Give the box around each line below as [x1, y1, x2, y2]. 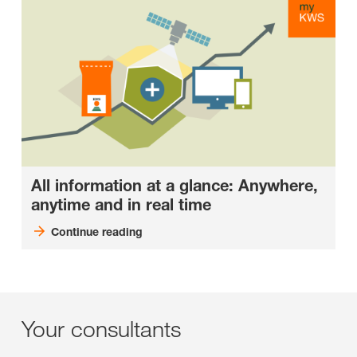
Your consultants [22, 314, 181, 343]
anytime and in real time [31, 194, 211, 214]
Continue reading [50, 224, 143, 238]
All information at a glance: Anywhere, [31, 175, 318, 195]
